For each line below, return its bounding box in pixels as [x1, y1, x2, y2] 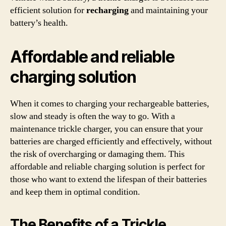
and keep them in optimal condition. [10, 186, 140, 198]
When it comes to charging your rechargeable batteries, [10, 97, 209, 109]
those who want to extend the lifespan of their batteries [10, 173, 207, 185]
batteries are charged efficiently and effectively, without [10, 135, 212, 147]
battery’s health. [10, 17, 68, 29]
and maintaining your [129, 4, 208, 16]
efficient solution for [10, 4, 86, 16]
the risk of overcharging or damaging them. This [10, 148, 185, 160]
